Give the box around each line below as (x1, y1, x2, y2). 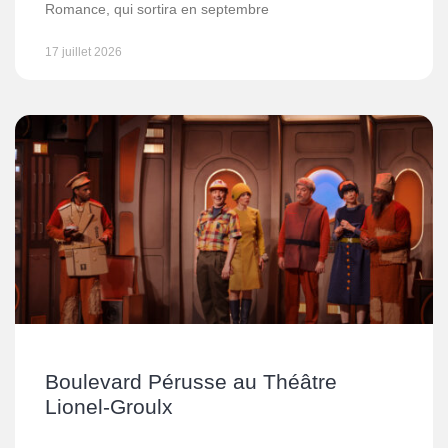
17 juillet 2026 (45, 45, 122, 59)
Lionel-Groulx (45, 395, 173, 418)
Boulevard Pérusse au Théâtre (45, 370, 337, 393)
